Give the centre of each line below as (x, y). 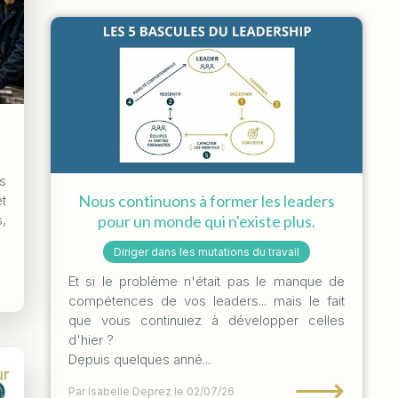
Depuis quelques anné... (139, 359)
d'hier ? (91, 339)
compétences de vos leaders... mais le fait (206, 300)
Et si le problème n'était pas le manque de (206, 281)
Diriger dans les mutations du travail (206, 251)
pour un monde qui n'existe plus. (206, 221)
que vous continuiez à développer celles (206, 320)
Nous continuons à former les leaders (206, 200)
